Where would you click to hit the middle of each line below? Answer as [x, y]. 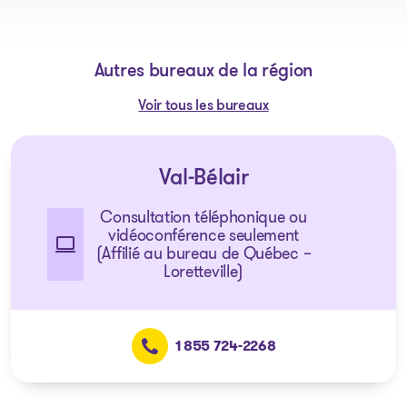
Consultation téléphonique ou [203, 217]
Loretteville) [203, 272]
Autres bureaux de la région [203, 72]
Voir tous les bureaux [203, 106]
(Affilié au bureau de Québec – [203, 253]
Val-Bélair [203, 179]
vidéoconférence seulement [203, 235]
